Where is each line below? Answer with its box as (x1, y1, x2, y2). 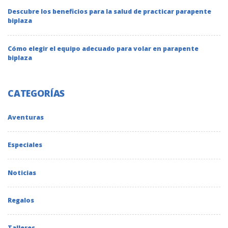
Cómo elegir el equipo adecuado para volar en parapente (8, 44, 198, 53)
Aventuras (8, 112, 44, 122)
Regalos (8, 196, 34, 205)
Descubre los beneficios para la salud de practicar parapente (8, 7, 211, 16)
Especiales (8, 140, 42, 150)
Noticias (8, 168, 36, 177)
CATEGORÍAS (8, 87, 65, 99)
